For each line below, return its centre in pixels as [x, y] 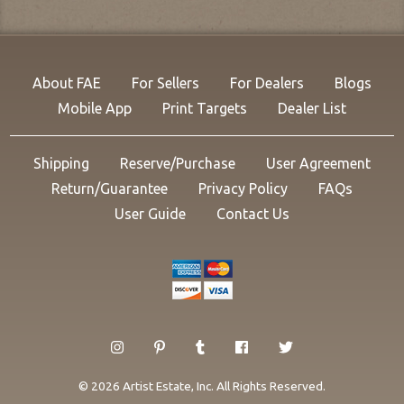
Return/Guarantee [110, 188]
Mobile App [95, 108]
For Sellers [165, 83]
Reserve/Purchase [178, 163]
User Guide [150, 213]
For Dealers [267, 83]
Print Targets [205, 108]
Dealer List [312, 108]
